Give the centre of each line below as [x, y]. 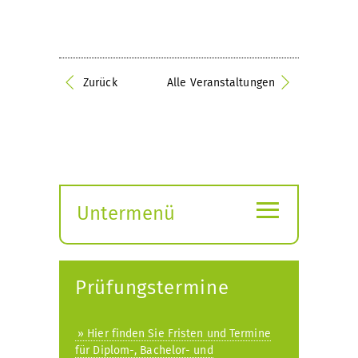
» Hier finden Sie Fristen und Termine [174, 334]
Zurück [100, 83]
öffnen [104, 257]
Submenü [117, 235]
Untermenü [126, 213]
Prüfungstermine [152, 288]
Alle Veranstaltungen [221, 83]
